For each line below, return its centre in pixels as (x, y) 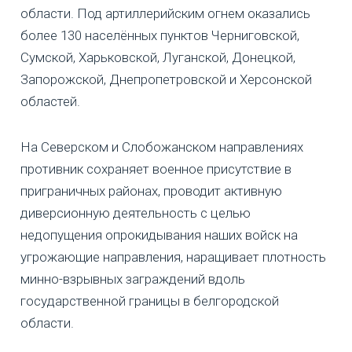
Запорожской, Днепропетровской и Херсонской (166, 79)
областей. (50, 101)
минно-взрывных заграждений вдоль (133, 279)
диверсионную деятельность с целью (136, 213)
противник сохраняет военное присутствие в (156, 169)
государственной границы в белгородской (150, 301)
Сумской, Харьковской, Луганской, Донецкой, (158, 57)
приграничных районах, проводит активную (151, 191)
